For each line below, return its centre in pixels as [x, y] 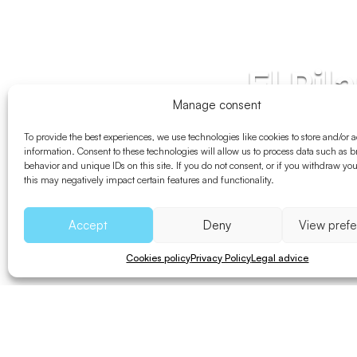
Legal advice [280, 258]
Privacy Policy [221, 258]
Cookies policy [159, 258]
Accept [88, 225]
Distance [263, 347]
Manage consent [218, 105]
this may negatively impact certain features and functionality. [149, 180]
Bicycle [112, 347]
